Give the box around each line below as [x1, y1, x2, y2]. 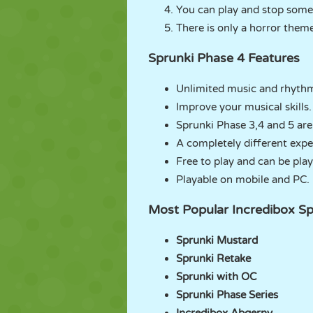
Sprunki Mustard [176, 234, 258, 247]
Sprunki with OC [176, 270, 256, 283]
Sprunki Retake [176, 252, 251, 265]
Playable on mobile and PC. [176, 173, 310, 186]
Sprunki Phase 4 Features [148, 50, 300, 66]
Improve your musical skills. [176, 101, 312, 113]
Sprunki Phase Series [176, 289, 278, 301]
